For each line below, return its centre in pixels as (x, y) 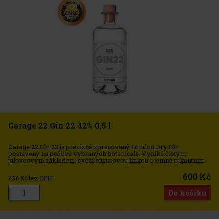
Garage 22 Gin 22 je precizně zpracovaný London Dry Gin (94, 147)
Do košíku (187, 192)
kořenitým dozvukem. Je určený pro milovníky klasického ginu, (104, 167)
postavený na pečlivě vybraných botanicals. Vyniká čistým (97, 154)
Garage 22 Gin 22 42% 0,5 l (60, 125)
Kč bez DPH (36, 178)
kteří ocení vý (29, 174)
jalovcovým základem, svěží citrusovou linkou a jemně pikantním (107, 161)
